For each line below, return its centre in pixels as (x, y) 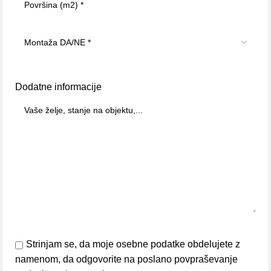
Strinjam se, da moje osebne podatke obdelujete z (133, 244)
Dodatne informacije (58, 87)
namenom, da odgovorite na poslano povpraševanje (126, 260)
